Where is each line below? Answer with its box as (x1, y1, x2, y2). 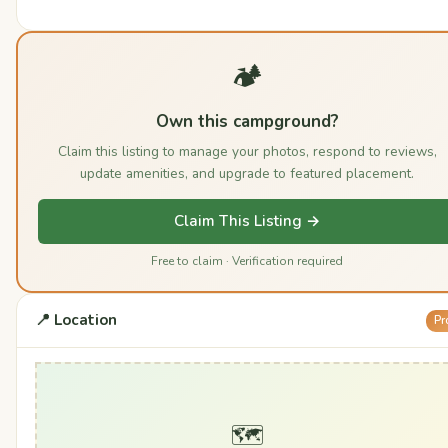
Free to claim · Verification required (151, 253, 343, 269)
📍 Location (35, 310, 117, 330)
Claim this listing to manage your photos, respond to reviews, (57, 142, 437, 161)
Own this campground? (155, 110, 339, 133)
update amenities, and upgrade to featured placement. (80, 164, 414, 183)
